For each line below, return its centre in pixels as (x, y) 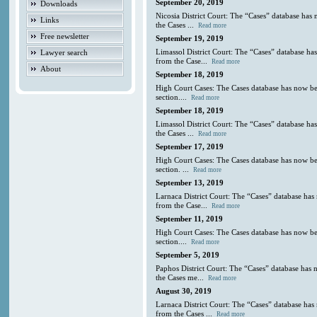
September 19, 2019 (190, 39)
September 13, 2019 (190, 183)
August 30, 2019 (184, 291)
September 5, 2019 (188, 255)
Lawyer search (64, 52)
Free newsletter (65, 36)
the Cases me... (181, 278)
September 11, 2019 (190, 219)
